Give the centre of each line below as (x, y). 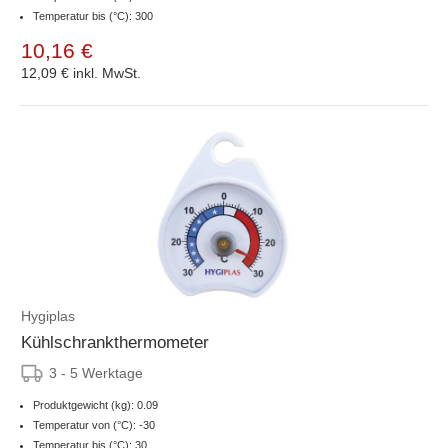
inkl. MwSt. (107, 72)
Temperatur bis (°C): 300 (93, 15)
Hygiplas (48, 315)
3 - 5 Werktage (96, 372)
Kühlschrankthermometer (115, 342)
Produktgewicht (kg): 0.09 (95, 404)
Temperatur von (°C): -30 (94, 424)
